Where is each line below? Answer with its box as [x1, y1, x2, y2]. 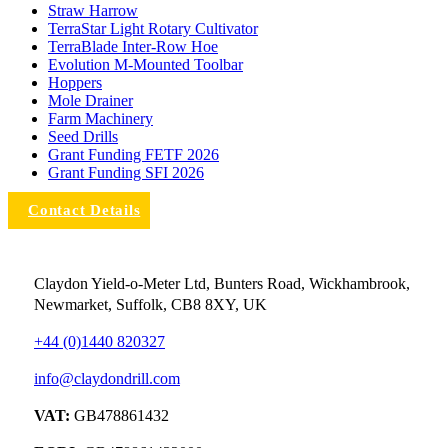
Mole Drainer [48, 92, 133, 110]
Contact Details [28, 202, 141, 219]
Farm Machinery [48, 110, 153, 128]
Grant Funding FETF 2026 [48, 146, 219, 164]
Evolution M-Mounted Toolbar [48, 56, 243, 74]
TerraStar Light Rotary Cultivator [48, 20, 258, 38]
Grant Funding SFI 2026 [48, 164, 204, 182]
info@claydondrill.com [34, 370, 180, 388]
